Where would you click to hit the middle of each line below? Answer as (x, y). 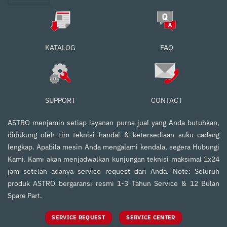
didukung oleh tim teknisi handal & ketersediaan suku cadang (113, 135)
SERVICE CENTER (151, 218)
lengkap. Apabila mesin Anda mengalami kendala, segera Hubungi (113, 147)
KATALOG (61, 48)
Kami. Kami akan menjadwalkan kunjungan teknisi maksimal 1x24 (113, 159)
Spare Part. (25, 195)
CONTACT (166, 100)
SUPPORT (61, 100)
